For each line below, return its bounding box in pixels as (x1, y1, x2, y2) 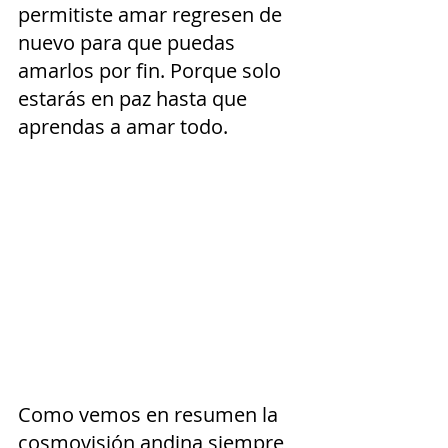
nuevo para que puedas (18, 29, 240, 57)
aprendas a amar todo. (18, 113, 228, 141)
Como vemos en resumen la (18, 400, 283, 428)
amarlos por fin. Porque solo (18, 57, 286, 85)
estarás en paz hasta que (18, 85, 252, 113)
